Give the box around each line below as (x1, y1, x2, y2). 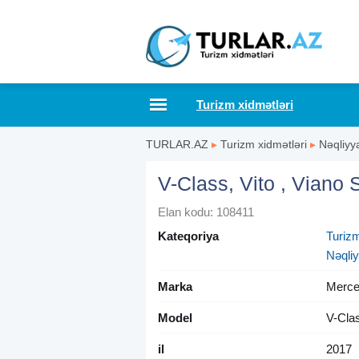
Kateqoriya (158, 229, 219, 244)
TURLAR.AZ (146, 138, 208, 151)
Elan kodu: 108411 (158, 205, 254, 220)
